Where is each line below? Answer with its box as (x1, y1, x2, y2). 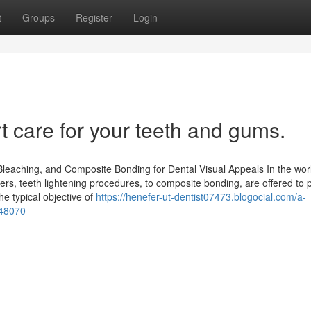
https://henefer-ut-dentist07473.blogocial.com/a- (96, 190, 306, 203)
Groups (22, 10, 55, 24)
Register (76, 10, 112, 24)
